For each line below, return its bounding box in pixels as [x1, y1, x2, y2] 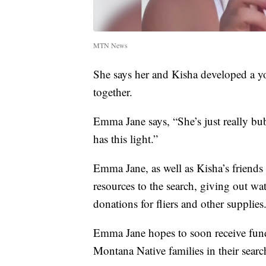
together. [93, 84, 132, 99]
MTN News [93, 40, 128, 50]
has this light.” [93, 131, 158, 146]
